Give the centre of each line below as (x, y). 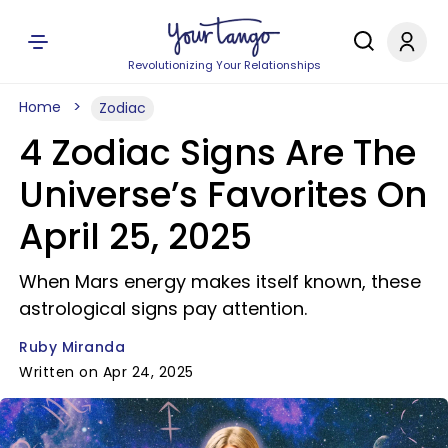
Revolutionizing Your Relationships (224, 65)
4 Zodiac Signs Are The (217, 152)
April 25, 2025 (135, 236)
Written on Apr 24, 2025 (106, 372)
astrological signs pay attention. (163, 308)
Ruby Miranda (72, 347)
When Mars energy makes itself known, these (220, 281)
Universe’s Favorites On (223, 194)
